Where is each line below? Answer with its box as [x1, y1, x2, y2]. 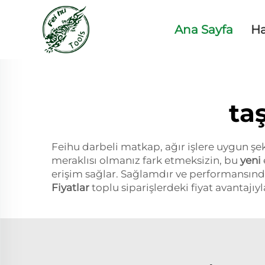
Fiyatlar [51, 182, 92, 193]
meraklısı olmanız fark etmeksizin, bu [51, 154, 240, 166]
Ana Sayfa [174, 22, 234, 37]
